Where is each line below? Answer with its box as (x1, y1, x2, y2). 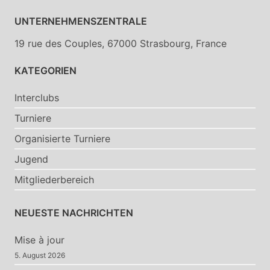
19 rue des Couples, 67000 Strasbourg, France (14, 37, 227, 49)
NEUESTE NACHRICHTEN (14, 207, 133, 219)
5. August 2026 (14, 251, 65, 260)
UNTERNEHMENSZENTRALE (14, 15, 147, 27)
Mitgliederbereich (14, 174, 94, 186)
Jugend (14, 153, 48, 165)
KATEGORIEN (14, 64, 77, 77)
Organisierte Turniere (14, 133, 110, 145)
